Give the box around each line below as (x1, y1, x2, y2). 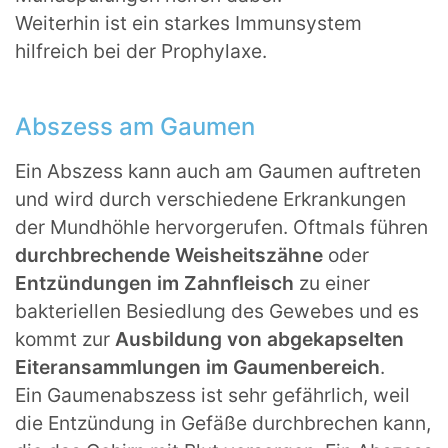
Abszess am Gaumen (15, 112, 255, 142)
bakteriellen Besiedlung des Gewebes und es (15, 299, 419, 324)
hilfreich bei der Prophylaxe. (15, 39, 267, 64)
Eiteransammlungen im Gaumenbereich (15, 355, 380, 380)
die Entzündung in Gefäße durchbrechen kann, (15, 411, 431, 436)
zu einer (294, 271, 370, 296)
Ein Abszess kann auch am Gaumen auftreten (15, 159, 421, 184)
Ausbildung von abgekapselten (115, 327, 404, 352)
